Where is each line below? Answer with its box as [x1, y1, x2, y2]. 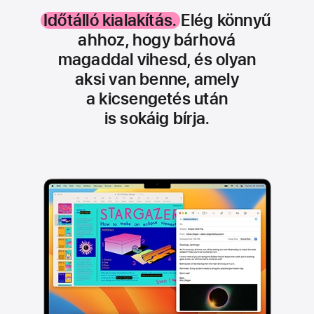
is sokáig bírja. [104, 108, 210, 128]
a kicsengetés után [86, 88, 228, 109]
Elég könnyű [177, 10, 271, 30]
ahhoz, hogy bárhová [78, 29, 236, 50]
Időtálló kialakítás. [43, 10, 177, 30]
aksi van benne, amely [75, 69, 239, 89]
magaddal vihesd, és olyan [57, 49, 257, 69]
